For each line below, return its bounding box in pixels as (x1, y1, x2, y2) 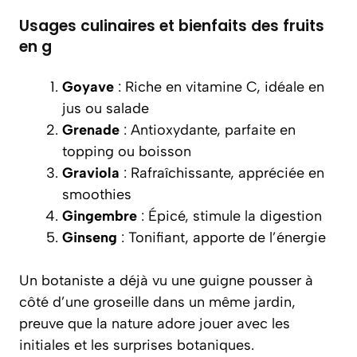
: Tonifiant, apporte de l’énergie (117, 229, 326, 246)
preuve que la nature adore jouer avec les (19, 315, 290, 332)
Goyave (62, 78, 114, 96)
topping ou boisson (62, 143, 191, 160)
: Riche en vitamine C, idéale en (114, 78, 324, 96)
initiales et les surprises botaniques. (19, 336, 254, 354)
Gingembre (62, 207, 137, 225)
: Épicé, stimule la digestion (137, 207, 322, 225)
